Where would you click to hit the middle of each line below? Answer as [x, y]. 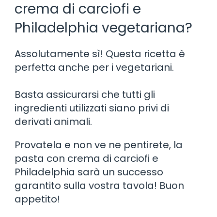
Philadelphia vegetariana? [103, 28]
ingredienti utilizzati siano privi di [92, 108]
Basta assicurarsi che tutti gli [85, 94]
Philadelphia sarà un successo [89, 172]
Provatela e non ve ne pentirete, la [99, 145]
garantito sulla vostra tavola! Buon [99, 185]
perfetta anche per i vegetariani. [94, 67]
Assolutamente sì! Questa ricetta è [100, 54]
